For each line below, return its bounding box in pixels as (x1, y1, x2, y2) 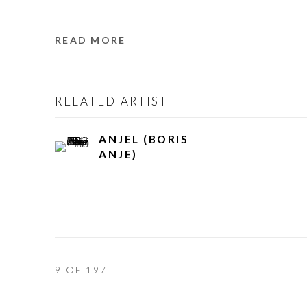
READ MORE (55, 34, 126, 47)
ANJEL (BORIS (99, 132, 189, 146)
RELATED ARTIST (55, 94, 168, 109)
